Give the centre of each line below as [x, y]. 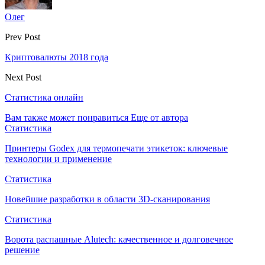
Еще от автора [159, 118]
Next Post [23, 77]
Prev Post [22, 37]
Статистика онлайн [44, 98]
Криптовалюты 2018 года [56, 57]
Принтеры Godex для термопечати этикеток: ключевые [116, 148]
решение [22, 250]
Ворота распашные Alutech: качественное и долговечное [119, 240]
